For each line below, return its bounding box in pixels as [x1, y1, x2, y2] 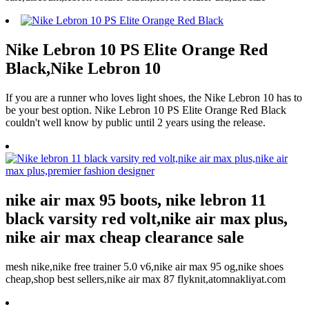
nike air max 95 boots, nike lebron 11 [6, 190, 266, 209]
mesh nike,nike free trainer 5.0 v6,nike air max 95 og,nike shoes [6, 260, 283, 272]
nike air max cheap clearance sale [6, 228, 244, 246]
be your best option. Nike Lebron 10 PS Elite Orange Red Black [6, 103, 286, 116]
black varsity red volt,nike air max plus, [6, 209, 288, 228]
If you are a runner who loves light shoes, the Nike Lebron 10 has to [6, 91, 302, 103]
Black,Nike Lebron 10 [6, 59, 161, 77]
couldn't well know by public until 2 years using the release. [6, 116, 266, 128]
